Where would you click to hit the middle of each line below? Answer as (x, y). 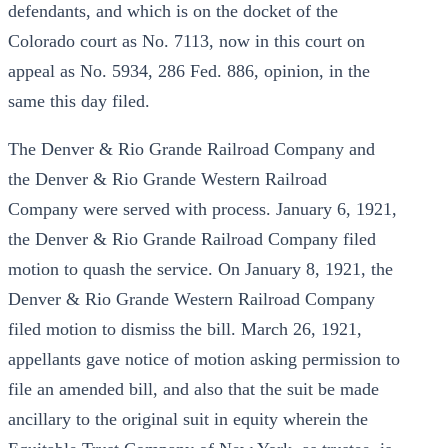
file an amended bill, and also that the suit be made (193, 389)
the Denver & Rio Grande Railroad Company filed (192, 239)
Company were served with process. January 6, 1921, (202, 209)
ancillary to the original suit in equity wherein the (188, 419)
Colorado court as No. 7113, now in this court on (186, 41)
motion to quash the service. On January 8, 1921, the (200, 269)
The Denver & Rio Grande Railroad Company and (191, 149)
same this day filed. (79, 101)
